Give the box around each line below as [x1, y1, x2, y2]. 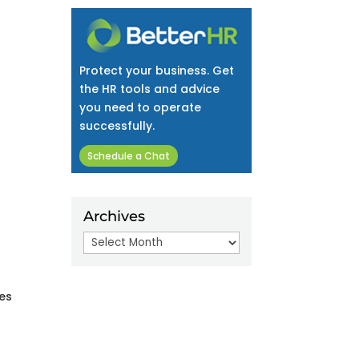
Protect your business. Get [79, 63, 235, 79]
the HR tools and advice [79, 81, 220, 98]
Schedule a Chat [87, 149, 171, 163]
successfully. [79, 118, 155, 135]
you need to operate [79, 99, 202, 116]
